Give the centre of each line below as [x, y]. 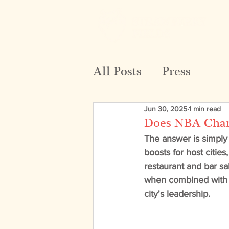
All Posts [117, 71]
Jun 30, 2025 [166, 109]
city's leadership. [178, 194]
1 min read [205, 109]
